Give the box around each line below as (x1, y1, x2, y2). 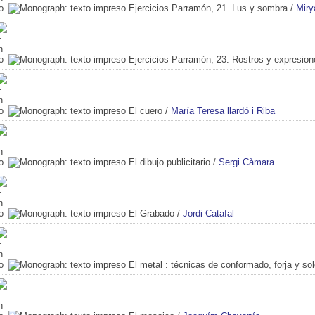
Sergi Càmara (219, 156, 274, 167)
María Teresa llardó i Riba (171, 105, 275, 116)
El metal (129, 259, 162, 270)
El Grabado (129, 207, 174, 219)
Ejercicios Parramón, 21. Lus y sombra (129, 2, 288, 13)
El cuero (129, 105, 162, 116)
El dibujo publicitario (129, 156, 210, 167)
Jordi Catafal (183, 207, 234, 219)
